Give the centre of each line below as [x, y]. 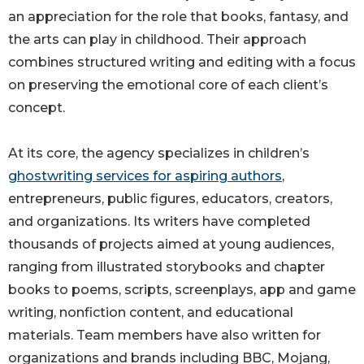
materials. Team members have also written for [165, 335]
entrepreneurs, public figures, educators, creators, [170, 198]
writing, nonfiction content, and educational [151, 312]
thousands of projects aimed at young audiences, [171, 244]
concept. [37, 107]
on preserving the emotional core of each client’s [168, 84]
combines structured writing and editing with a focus [182, 62]
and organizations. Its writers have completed [159, 221]
